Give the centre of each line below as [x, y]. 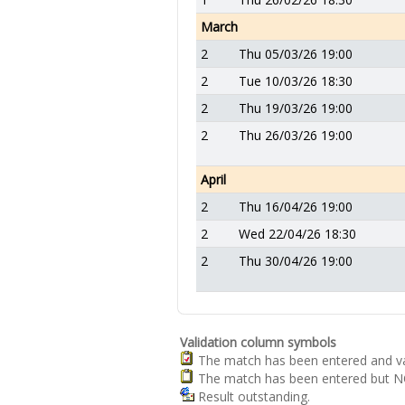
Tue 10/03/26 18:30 [296, 81]
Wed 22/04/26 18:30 [297, 234]
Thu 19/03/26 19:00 [296, 108]
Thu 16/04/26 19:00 [296, 207]
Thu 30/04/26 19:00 [296, 261]
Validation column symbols [258, 342]
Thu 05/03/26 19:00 [296, 54]
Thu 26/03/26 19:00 [296, 135]
